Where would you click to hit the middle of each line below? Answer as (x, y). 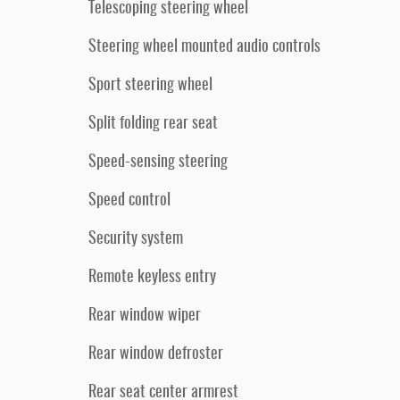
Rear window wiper (145, 316)
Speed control (129, 201)
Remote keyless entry (152, 278)
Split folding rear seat (153, 124)
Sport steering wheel (150, 86)
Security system (136, 239)
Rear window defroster (156, 354)
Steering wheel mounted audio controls (204, 47)
